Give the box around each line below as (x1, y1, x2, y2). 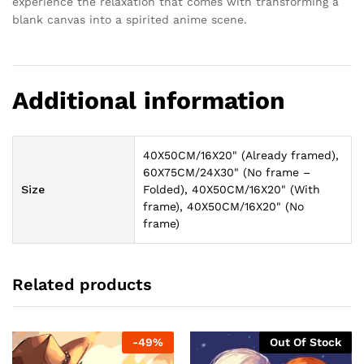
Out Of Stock (270, 335, 341, 349)
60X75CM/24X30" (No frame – (143, 165, 310, 179)
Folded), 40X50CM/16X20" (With (143, 182, 320, 196)
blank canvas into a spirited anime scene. (12, 13, 247, 27)
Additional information (12, 86, 285, 115)
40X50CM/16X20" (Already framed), (143, 148, 339, 162)
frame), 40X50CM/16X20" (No (143, 199, 304, 213)
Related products (12, 274, 152, 294)
